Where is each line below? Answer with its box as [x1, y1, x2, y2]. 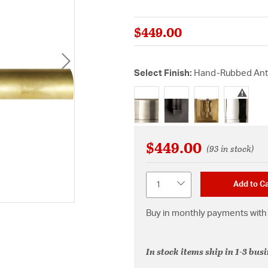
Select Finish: [134, 68, 194, 78]
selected [194, 99, 226, 108]
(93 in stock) [206, 142, 254, 156]
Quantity [145, 173, 179, 182]
